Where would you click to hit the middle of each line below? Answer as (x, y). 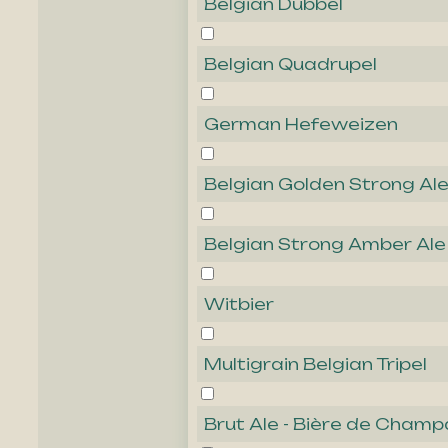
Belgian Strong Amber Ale (325, 244)
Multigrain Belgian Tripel (315, 364)
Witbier (239, 304)
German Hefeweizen (301, 124)
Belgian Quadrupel (290, 64)
